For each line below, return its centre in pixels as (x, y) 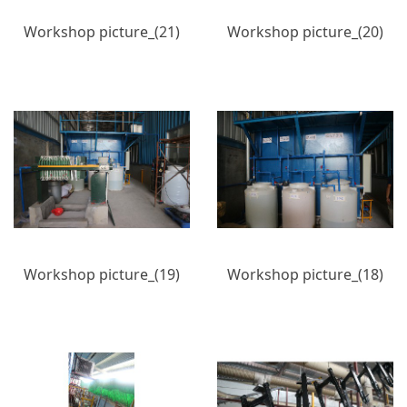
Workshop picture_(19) (102, 274)
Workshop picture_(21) (102, 32)
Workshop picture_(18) (305, 274)
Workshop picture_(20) (305, 32)
